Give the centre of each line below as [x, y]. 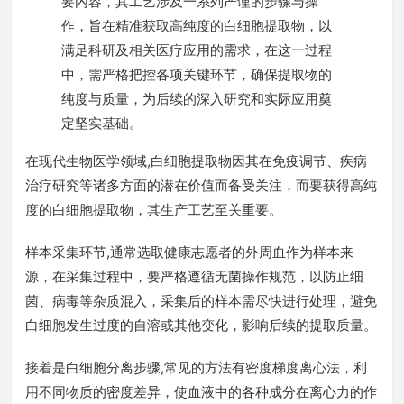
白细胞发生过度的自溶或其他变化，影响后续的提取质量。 [201, 325]
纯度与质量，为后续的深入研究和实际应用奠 [197, 99]
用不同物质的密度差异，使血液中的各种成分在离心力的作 [201, 392]
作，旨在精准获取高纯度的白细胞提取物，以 [197, 26]
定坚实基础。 [102, 123]
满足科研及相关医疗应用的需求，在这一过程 [197, 50]
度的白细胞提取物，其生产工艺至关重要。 [154, 210]
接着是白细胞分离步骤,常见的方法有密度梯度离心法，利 [196, 367]
